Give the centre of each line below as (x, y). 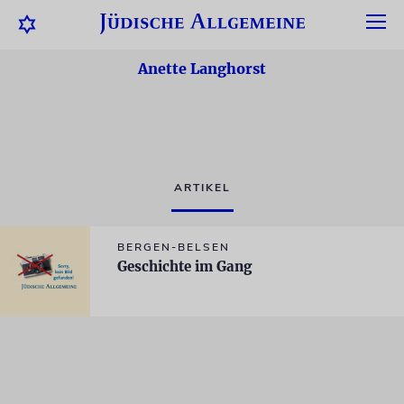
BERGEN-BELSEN (174, 247)
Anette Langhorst (202, 69)
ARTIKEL (202, 188)
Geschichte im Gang (184, 266)
